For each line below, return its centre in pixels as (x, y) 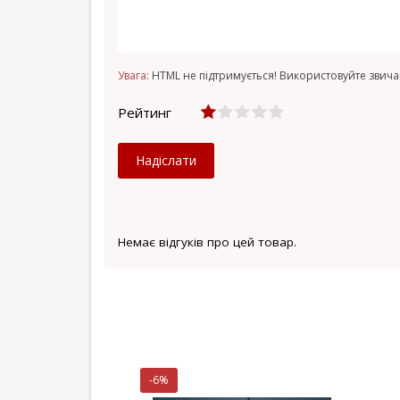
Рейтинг (145, 112)
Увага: (133, 75)
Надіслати (166, 160)
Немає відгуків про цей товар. (207, 242)
